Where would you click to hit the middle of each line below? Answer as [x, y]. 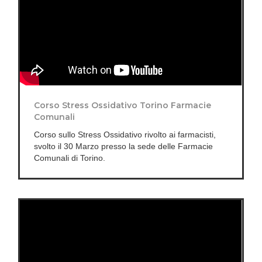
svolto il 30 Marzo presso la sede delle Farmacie [124, 146]
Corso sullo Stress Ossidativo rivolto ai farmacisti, [125, 134]
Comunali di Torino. [70, 158]
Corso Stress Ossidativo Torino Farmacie [123, 105]
